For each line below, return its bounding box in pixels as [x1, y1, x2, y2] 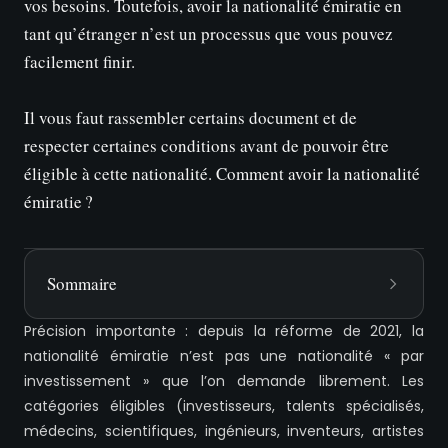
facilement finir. [24, 50, 135, 74]
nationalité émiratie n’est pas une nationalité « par [24, 346, 424, 367]
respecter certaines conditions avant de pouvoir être [24, 134, 389, 158]
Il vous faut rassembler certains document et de [24, 106, 357, 130]
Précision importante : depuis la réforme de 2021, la [24, 321, 424, 342]
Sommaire [47, 272, 118, 296]
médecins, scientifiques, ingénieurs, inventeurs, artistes [24, 421, 424, 442]
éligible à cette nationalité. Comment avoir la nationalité [24, 162, 420, 186]
